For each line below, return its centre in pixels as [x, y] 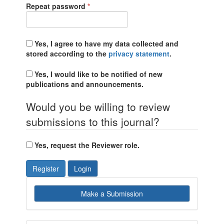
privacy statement [139, 53]
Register [46, 168]
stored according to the [67, 53]
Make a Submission [112, 193]
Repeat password [57, 6]
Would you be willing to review [98, 106]
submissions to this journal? [93, 121]
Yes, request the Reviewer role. [87, 145]
